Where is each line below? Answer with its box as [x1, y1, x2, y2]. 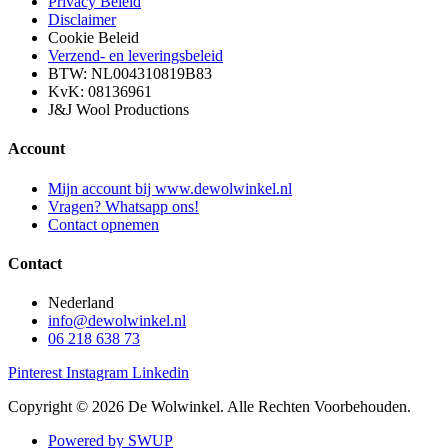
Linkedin [132, 364, 189, 382]
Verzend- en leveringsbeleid [48, 47, 223, 65]
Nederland [48, 294, 114, 312]
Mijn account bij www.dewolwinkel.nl [48, 179, 292, 197]
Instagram [66, 364, 128, 382]
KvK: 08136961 [48, 83, 152, 101]
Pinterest [8, 364, 62, 382]
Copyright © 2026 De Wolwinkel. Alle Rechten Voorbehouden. [8, 398, 411, 416]
